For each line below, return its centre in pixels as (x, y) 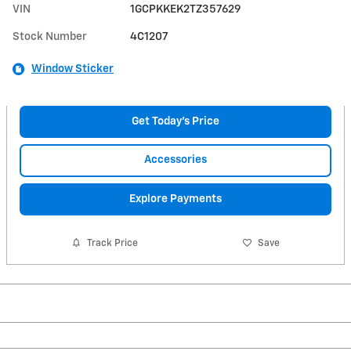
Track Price (113, 243)
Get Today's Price (175, 121)
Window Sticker (72, 69)
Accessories (175, 160)
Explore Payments (175, 199)
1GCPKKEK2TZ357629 (186, 9)
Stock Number (50, 36)
